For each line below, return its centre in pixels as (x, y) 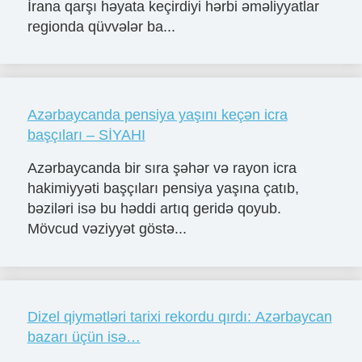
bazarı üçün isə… (84, 337)
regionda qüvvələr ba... (101, 26)
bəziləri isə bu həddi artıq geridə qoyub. (154, 209)
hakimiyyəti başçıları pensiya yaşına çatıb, (163, 189)
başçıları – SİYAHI (86, 135)
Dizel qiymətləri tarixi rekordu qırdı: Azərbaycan (179, 317)
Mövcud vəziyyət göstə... (107, 229)
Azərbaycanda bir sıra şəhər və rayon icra (162, 168)
